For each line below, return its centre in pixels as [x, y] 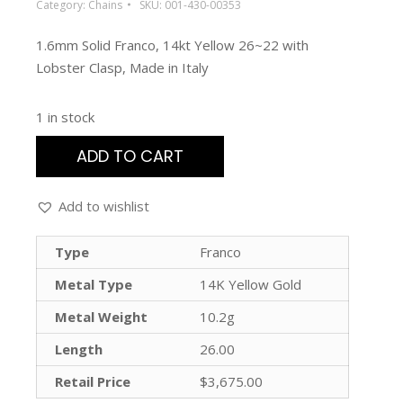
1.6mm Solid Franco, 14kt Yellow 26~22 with [172, 45]
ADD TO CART [130, 156]
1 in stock [65, 116]
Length [79, 349]
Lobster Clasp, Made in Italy [122, 67]
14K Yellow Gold [251, 284]
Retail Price [93, 381]
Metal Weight [101, 316]
